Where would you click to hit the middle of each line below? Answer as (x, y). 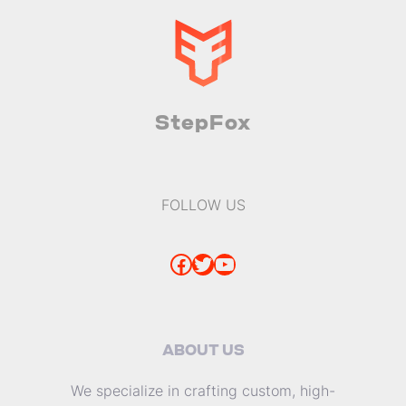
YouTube (219, 263)
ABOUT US (203, 352)
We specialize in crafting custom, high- (203, 390)
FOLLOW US (203, 205)
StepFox (203, 124)
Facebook (175, 263)
